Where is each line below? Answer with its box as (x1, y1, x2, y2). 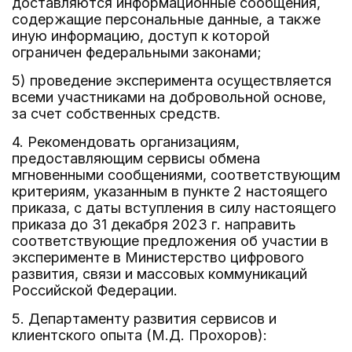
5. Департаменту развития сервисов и (12, 310, 277, 327)
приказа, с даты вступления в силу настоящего (12, 200, 336, 216)
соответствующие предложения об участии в (12, 233, 328, 249)
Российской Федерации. (12, 282, 178, 299)
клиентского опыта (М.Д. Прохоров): (12, 327, 267, 343)
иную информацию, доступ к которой (12, 27, 269, 44)
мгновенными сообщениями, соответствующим (12, 167, 340, 183)
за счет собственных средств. (12, 105, 221, 122)
